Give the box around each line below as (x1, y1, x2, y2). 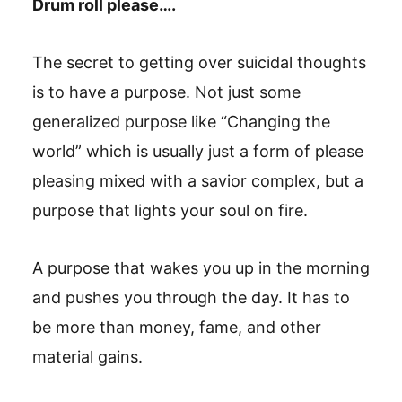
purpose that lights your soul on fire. (32, 201, 308, 220)
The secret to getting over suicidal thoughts (32, 53, 366, 72)
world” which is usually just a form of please (32, 142, 363, 161)
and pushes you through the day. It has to (32, 288, 350, 307)
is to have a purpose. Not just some (32, 83, 301, 101)
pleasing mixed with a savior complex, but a (32, 171, 363, 190)
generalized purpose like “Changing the (32, 112, 330, 131)
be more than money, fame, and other (32, 318, 321, 336)
